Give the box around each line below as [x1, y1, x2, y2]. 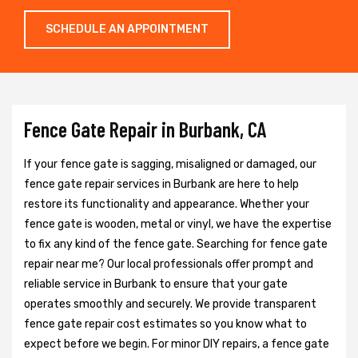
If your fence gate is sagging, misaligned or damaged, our [24, 157, 316, 171]
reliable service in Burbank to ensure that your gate [24, 276, 288, 291]
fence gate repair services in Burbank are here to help [24, 177, 299, 191]
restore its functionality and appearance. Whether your [24, 197, 309, 211]
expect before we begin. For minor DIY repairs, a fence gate [24, 336, 329, 351]
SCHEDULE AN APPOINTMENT [46, 22, 209, 36]
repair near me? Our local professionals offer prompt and [24, 257, 313, 271]
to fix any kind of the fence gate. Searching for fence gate [24, 237, 328, 251]
